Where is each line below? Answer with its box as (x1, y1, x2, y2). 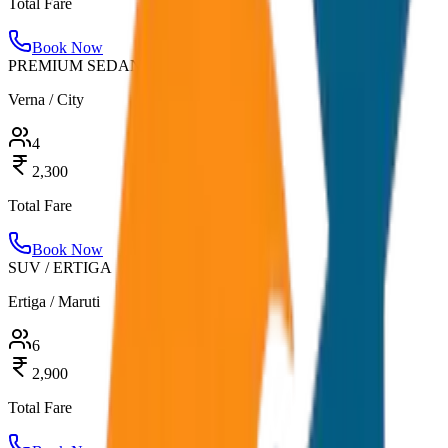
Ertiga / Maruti (8, 292, 100, 310)
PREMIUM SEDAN (8, 56, 142, 74)
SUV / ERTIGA (8, 258, 112, 276)
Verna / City (8, 90, 84, 108)
